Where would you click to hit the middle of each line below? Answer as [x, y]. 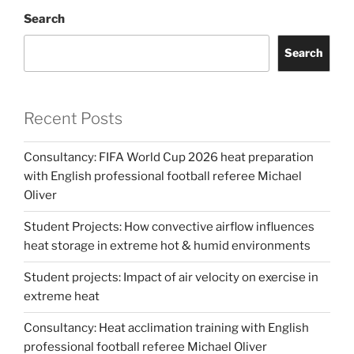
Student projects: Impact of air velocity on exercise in [171, 278]
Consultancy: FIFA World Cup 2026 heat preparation [169, 158]
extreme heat [62, 297]
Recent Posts [73, 118]
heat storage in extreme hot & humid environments [167, 246]
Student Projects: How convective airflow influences [169, 227]
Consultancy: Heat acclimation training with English [166, 328]
